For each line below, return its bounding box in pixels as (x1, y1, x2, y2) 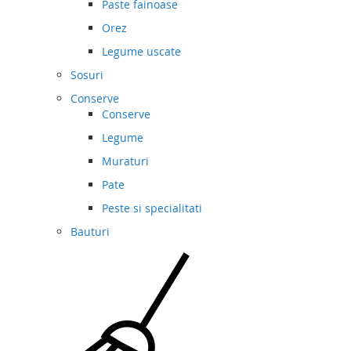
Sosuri (71, 67, 103, 83)
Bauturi (71, 224, 110, 240)
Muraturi (102, 154, 149, 169)
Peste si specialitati (102, 201, 202, 216)
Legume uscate (102, 44, 181, 60)
